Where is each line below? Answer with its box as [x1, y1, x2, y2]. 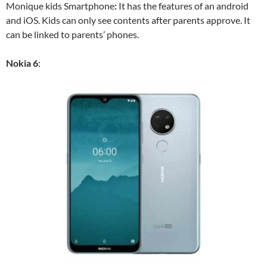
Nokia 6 [6, 57, 38, 69]
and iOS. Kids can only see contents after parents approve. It [6, 14, 250, 26]
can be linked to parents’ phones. [6, 29, 139, 41]
